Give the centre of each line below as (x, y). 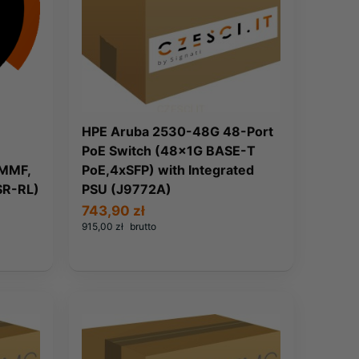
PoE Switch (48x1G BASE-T (169, 150)
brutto (143, 226)
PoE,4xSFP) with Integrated (168, 169)
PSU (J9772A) (127, 189)
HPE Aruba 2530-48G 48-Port (177, 131)
